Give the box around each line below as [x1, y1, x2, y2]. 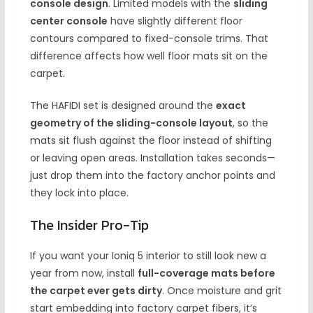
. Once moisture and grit [161, 284, 282, 298]
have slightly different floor [107, 14, 242, 29]
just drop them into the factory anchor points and [29, 168, 275, 183]
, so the [232, 116, 268, 131]
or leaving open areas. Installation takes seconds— [29, 151, 275, 166]
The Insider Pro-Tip [29, 214, 149, 236]
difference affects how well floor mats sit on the [29, 49, 268, 64]
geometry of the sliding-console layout [29, 116, 233, 131]
